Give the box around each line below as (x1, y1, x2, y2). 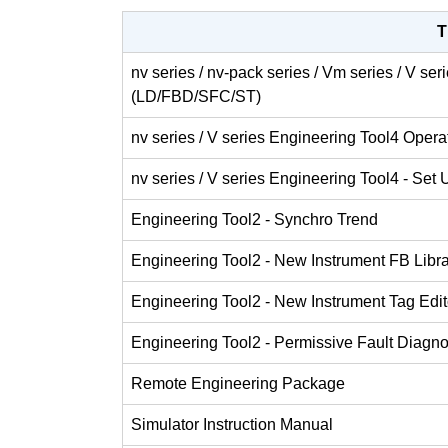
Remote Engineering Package (131, 375, 345, 393)
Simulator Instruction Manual (131, 416, 333, 434)
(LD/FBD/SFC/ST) (131, 88, 261, 106)
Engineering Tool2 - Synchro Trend (131, 211, 378, 229)
